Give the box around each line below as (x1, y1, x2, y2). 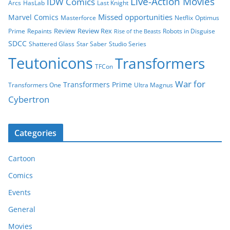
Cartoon (8, 154, 35, 164)
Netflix (175, 13, 193, 23)
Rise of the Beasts (114, 28, 161, 35)
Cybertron (8, 93, 49, 106)
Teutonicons (8, 53, 93, 74)
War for (175, 78, 205, 90)
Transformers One (8, 81, 61, 90)
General (8, 204, 35, 215)
